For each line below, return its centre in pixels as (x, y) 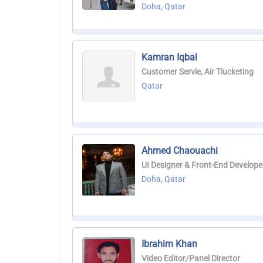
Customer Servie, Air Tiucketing (198, 72)
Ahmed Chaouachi (180, 151)
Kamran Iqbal (169, 58)
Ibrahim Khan (169, 244)
